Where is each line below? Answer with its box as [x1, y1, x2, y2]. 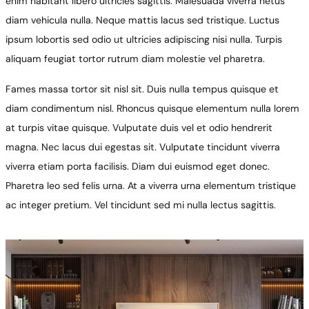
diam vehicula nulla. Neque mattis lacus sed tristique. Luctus [6, 14, 279, 27]
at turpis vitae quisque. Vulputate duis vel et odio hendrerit [6, 121, 272, 134]
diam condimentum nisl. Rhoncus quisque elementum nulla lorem [6, 102, 299, 115]
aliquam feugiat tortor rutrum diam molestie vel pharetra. [6, 52, 265, 66]
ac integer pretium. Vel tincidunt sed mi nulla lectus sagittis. [6, 199, 276, 212]
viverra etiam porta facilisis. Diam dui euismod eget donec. [6, 160, 270, 173]
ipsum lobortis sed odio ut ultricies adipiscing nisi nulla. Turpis [6, 33, 282, 46]
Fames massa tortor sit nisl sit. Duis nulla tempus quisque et [6, 83, 279, 96]
